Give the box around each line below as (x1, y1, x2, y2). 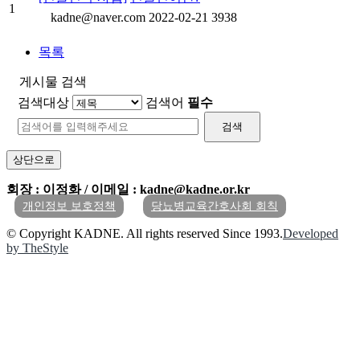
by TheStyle (6, 241, 68, 256)
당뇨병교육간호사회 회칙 (151, 200, 278, 213)
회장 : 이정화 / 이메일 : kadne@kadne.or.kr (6, 182, 250, 197)
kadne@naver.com (51, 10, 145, 24)
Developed (283, 227, 338, 241)
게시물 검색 (19, 74, 87, 88)
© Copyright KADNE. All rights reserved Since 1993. (6, 227, 283, 241)
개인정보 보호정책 (22, 200, 116, 213)
